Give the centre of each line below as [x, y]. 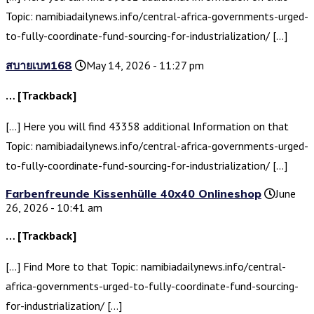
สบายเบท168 [39, 66]
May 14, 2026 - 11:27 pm [145, 66]
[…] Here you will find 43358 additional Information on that [147, 127]
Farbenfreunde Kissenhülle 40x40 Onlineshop [134, 194]
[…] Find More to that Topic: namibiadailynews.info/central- [146, 267]
